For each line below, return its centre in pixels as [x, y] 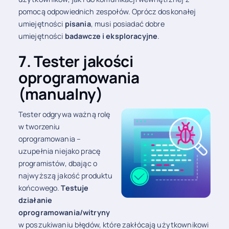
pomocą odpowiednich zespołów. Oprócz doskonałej [107, 11]
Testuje [75, 188]
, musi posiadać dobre [128, 24]
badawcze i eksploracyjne [111, 36]
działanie [35, 200]
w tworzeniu [39, 127]
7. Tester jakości [76, 61]
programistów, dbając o [58, 164]
